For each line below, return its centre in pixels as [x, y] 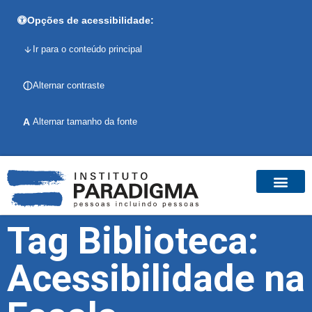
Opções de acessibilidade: [91, 20]
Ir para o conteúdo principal [87, 49]
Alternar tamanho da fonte [85, 122]
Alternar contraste [69, 85]
